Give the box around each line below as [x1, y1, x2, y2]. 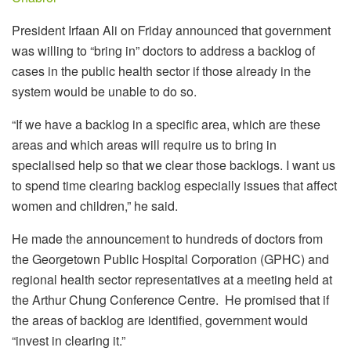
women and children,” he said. [12, 197, 178, 215]
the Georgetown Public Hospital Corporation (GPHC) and [12, 250, 329, 269]
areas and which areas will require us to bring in [12, 136, 277, 154]
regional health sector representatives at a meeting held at [12, 270, 332, 289]
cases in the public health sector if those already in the [12, 62, 311, 81]
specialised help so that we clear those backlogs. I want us [12, 156, 335, 175]
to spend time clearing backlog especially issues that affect [12, 176, 337, 195]
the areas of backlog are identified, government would [12, 311, 308, 330]
